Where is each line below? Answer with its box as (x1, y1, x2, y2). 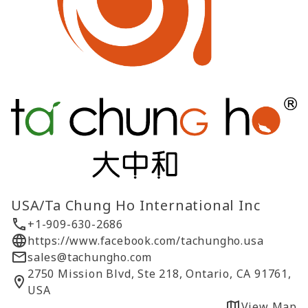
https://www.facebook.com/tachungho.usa (27, 233, 264, 249)
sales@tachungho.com (27, 250, 153, 265)
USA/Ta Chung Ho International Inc (11, 196, 261, 215)
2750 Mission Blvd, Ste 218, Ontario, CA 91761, (27, 266, 291, 282)
